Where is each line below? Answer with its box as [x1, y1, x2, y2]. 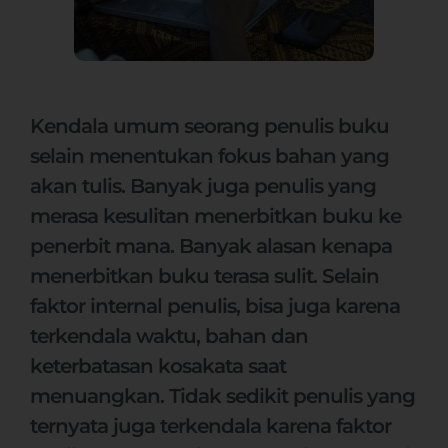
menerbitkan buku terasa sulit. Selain [30, 264, 379, 288]
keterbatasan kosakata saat [30, 354, 286, 378]
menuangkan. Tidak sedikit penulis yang [30, 384, 415, 408]
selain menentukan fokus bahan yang [30, 144, 389, 168]
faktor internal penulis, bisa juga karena [30, 294, 400, 318]
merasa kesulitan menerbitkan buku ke [30, 204, 401, 228]
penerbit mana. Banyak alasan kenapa [30, 234, 392, 258]
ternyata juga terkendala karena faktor [30, 414, 391, 438]
